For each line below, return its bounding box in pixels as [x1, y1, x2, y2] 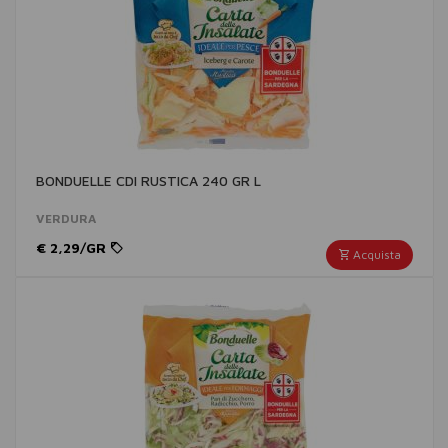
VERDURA [36, 211, 96, 226]
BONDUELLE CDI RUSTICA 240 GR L [36, 172, 261, 189]
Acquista [350, 247, 401, 262]
